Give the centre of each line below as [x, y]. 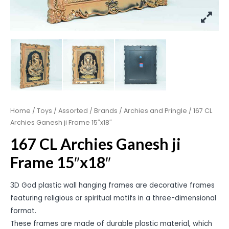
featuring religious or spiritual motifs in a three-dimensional [113, 198]
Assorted [73, 110]
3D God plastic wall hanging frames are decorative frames [112, 186]
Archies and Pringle [155, 110]
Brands [106, 110]
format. [23, 211]
